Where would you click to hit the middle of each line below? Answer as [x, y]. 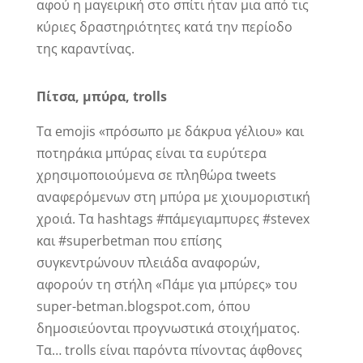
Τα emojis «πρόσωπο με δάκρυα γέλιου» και [170, 132]
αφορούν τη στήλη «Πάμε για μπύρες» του [167, 285]
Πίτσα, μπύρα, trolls [101, 97]
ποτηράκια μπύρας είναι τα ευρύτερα [151, 154]
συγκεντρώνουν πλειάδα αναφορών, [148, 263]
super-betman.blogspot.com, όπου [143, 307]
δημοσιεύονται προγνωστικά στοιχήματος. [168, 329]
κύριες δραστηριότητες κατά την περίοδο [164, 27]
